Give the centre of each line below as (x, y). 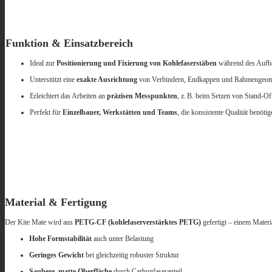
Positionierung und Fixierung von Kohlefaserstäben (137, 63)
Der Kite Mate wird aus (40, 223)
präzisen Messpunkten (142, 96)
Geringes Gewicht (56, 255)
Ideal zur (43, 63)
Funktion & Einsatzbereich (69, 43)
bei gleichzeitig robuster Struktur (131, 255)
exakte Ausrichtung (107, 80)
